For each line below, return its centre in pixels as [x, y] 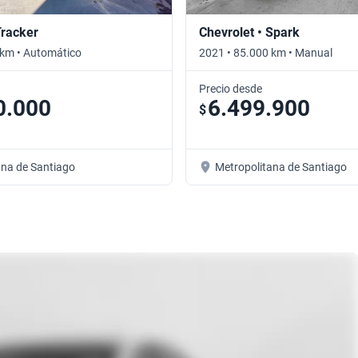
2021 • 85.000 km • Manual [266, 52]
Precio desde [231, 88]
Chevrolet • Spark [249, 32]
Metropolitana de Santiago [281, 167]
